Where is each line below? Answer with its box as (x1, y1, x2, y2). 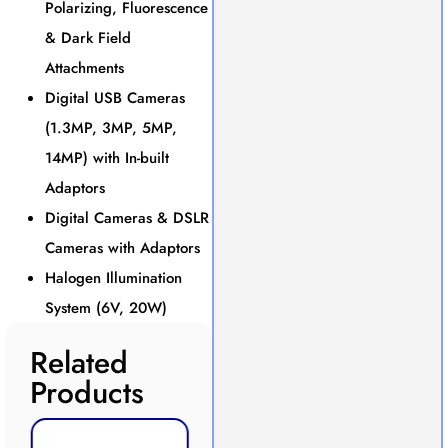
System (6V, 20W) (45, 296, 167, 319)
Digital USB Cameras (45, 86, 185, 109)
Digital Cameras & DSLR (45, 206, 209, 229)
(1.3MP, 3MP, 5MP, (45, 116, 177, 139)
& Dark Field (45, 26, 131, 49)
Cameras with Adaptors (45, 236, 200, 259)
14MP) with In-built (45, 146, 169, 169)
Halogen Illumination (45, 266, 182, 289)
